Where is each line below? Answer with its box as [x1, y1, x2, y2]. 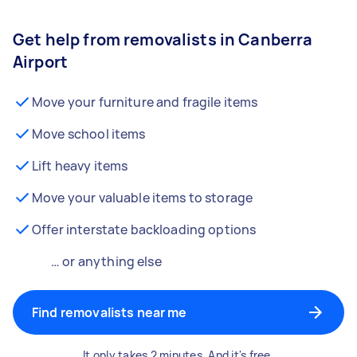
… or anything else [51, 253, 162, 270]
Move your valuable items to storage [32, 189, 253, 206]
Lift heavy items [32, 157, 128, 175]
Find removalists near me [32, 304, 187, 321]
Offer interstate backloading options [32, 221, 257, 238]
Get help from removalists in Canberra [13, 29, 313, 50]
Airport [13, 51, 69, 73]
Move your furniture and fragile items [32, 93, 258, 111]
